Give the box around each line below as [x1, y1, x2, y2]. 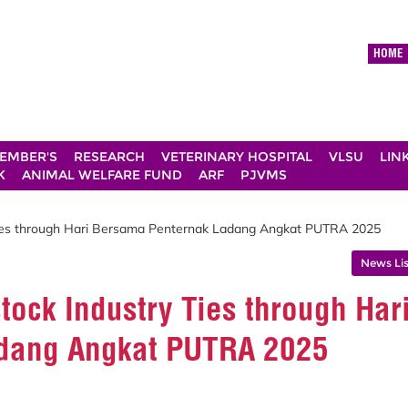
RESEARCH [74, 148, 145, 165]
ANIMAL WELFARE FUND [22, 167, 182, 183]
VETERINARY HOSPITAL [161, 148, 312, 165]
